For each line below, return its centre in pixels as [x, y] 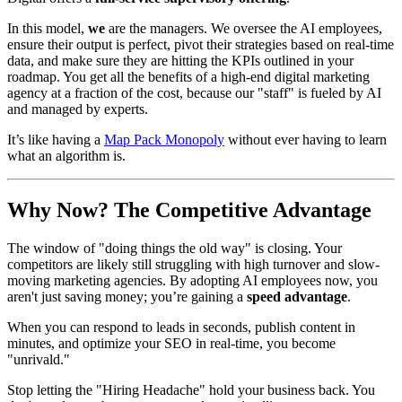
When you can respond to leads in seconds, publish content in [181, 327]
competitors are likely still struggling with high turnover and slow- [193, 264]
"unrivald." [39, 359]
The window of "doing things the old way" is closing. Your [175, 248]
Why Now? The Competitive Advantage [189, 210]
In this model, [48, 28]
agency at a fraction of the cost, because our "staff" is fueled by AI [194, 92]
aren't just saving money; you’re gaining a [127, 296]
